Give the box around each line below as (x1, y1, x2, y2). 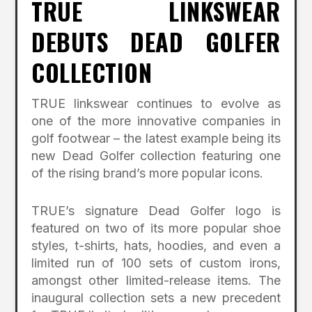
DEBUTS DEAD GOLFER (31, 24, 281, 60)
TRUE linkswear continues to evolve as (31, 96, 281, 111)
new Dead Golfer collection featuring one (31, 148, 281, 164)
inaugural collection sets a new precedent (31, 290, 281, 306)
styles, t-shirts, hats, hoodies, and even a (31, 238, 281, 253)
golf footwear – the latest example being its (31, 131, 281, 146)
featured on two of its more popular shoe (31, 221, 281, 236)
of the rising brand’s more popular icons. (31, 166, 264, 181)
